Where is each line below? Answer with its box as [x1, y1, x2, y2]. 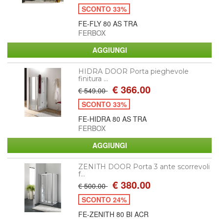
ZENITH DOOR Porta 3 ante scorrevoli [78, 162, 210, 171]
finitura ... [78, 74, 109, 83]
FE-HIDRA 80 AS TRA [78, 113, 147, 124]
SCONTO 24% [82, 194, 127, 204]
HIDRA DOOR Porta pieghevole [78, 66, 189, 76]
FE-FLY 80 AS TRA [78, 18, 138, 28]
